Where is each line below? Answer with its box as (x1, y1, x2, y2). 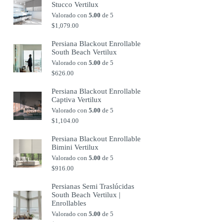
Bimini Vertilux (52, 143, 99, 151)
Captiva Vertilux (52, 95, 102, 104)
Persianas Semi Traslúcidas (52, 182, 135, 190)
